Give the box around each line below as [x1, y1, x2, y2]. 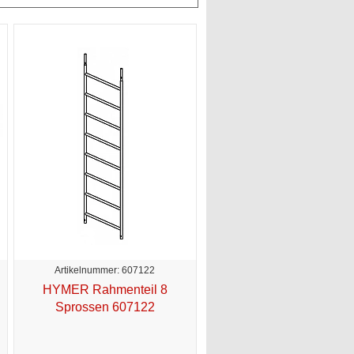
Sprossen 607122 [55, 299, 155, 314]
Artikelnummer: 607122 [55, 264, 155, 276]
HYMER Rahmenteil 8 [42, 282, 168, 296]
